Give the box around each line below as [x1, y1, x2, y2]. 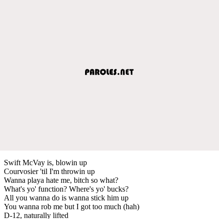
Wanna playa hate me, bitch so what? [4, 175, 118, 184]
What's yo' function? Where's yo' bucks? [4, 184, 129, 193]
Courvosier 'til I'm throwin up [4, 167, 95, 175]
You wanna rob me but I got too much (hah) [4, 202, 139, 211]
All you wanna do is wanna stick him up [4, 193, 129, 202]
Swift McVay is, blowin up [4, 158, 87, 167]
